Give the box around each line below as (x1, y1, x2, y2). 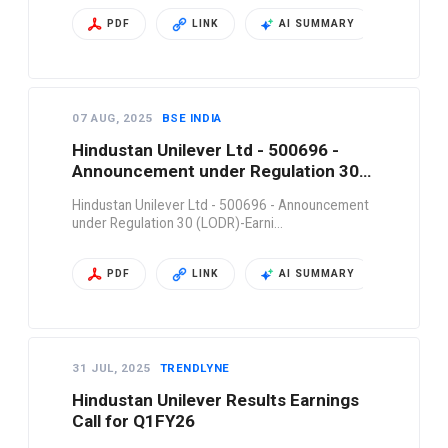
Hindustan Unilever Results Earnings (72, 390, 360, 411)
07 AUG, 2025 (72, 111, 157, 126)
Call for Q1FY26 (72, 411, 196, 432)
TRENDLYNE (159, 361, 230, 376)
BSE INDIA (161, 111, 222, 126)
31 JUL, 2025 (72, 361, 155, 376)
